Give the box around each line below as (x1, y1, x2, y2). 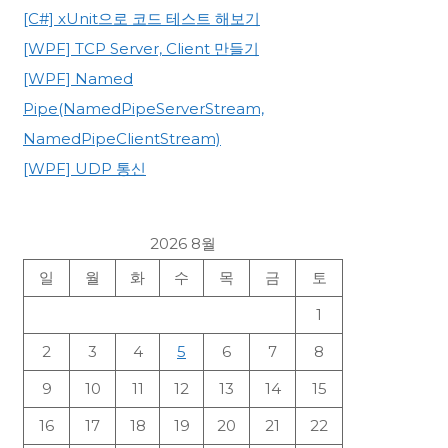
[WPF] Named (23, 68, 133, 88)
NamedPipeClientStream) (23, 128, 221, 148)
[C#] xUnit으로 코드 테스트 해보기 (23, 8, 260, 28)
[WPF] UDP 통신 (23, 158, 146, 178)
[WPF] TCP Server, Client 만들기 (23, 38, 259, 58)
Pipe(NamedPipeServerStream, (23, 98, 264, 118)
